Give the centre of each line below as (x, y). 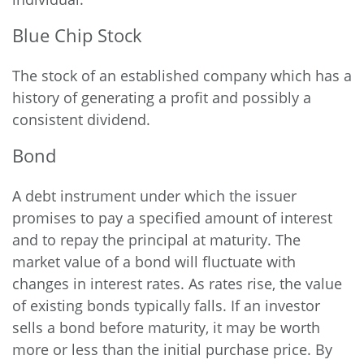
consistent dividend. (81, 119)
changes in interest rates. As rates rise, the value (177, 284)
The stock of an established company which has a (182, 76)
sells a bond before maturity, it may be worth (166, 327)
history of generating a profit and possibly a (162, 97)
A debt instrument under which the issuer (154, 196)
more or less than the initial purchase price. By (172, 349)
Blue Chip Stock (77, 35)
